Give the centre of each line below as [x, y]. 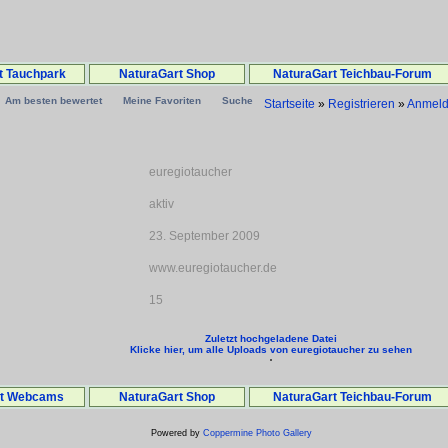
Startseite [289, 104]
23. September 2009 [204, 236]
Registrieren [361, 104]
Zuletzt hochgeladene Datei [270, 338]
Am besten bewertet [53, 100]
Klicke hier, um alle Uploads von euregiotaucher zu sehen [270, 349]
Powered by [177, 433]
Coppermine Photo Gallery [257, 433]
